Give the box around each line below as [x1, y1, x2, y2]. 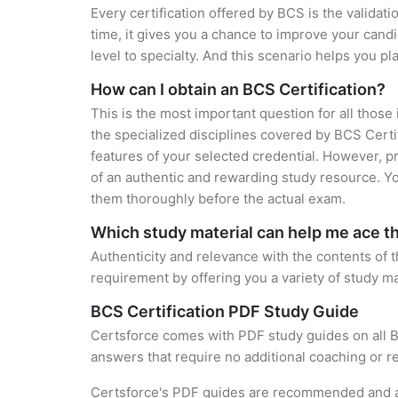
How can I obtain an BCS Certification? [91, 80, 386, 99]
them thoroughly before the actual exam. [91, 190, 346, 207]
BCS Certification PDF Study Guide [91, 302, 359, 321]
